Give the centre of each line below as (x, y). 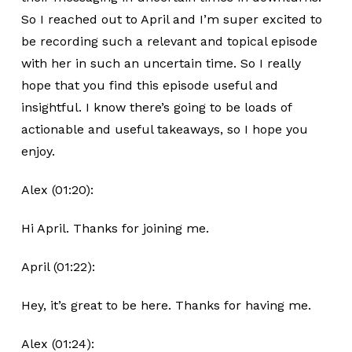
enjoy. (38, 151)
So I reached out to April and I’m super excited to (171, 19)
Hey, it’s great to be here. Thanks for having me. (166, 305)
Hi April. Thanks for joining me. (115, 228)
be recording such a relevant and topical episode (169, 41)
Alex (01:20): (57, 190)
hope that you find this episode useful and (149, 85)
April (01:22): (58, 267)
